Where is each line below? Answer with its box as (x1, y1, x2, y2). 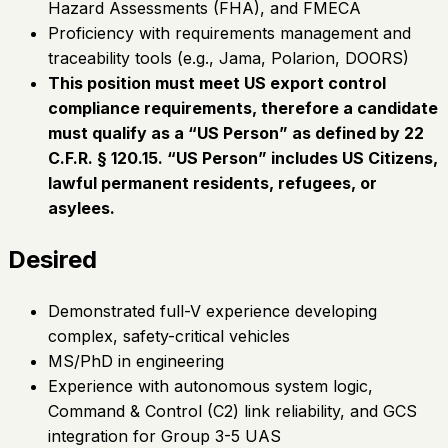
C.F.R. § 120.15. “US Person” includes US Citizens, (48, 148, 438, 169)
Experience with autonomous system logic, (48, 375, 373, 396)
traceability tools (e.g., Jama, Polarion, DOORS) (48, 48, 409, 69)
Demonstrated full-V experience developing (48, 300, 377, 321)
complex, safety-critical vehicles (48, 325, 290, 346)
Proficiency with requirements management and (48, 23, 411, 44)
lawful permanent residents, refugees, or (48, 173, 377, 194)
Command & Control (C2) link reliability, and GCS (48, 400, 417, 421)
